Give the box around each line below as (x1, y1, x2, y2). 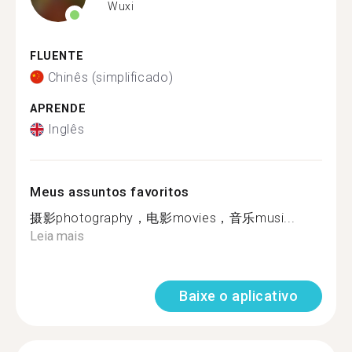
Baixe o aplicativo (179, 288, 298, 304)
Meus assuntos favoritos (30, 184, 189, 200)
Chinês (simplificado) (47, 69, 174, 85)
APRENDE (30, 101, 86, 115)
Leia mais (30, 229, 84, 244)
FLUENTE (30, 49, 84, 63)
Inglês (47, 122, 85, 137)
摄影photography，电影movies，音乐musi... (30, 211, 295, 225)
